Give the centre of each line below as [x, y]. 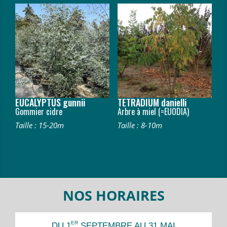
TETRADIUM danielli [152, 103]
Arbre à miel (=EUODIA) [153, 112]
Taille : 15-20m [40, 125]
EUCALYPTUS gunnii [50, 103]
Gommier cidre [39, 112]
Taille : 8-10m [140, 125]
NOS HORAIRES [113, 195]
